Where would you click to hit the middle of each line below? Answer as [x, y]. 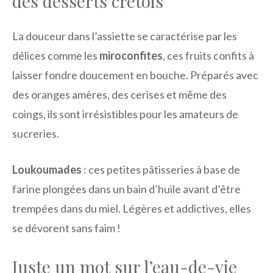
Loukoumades [47, 170]
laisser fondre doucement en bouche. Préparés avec [135, 75]
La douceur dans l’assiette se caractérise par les [125, 36]
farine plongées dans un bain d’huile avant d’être [126, 189]
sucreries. [36, 134]
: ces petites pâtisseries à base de [161, 170]
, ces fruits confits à [208, 56]
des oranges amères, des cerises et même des [119, 95]
